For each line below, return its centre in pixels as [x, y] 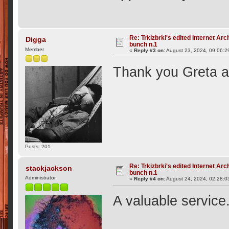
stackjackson [49, 168]
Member [35, 50]
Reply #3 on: [150, 50]
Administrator [41, 178]
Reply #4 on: [150, 178]
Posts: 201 [38, 146]
